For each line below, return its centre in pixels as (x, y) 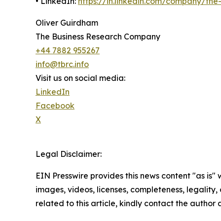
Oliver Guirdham (67, 23)
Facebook (55, 106)
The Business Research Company (98, 37)
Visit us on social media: (80, 78)
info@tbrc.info (62, 64)
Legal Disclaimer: (69, 154)
